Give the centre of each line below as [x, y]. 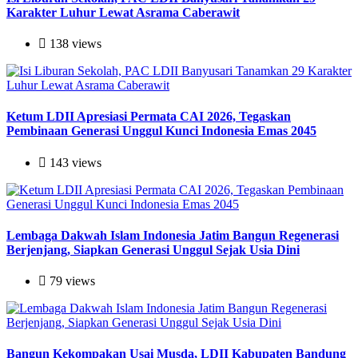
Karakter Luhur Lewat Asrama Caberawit [123, 12]
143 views [74, 162]
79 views [71, 281]
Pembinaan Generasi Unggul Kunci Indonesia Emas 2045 [161, 131]
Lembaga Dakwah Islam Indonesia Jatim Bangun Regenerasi [173, 235]
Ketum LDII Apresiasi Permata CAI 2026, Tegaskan [149, 117]
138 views [74, 44]
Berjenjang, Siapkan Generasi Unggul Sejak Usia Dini [153, 249]
